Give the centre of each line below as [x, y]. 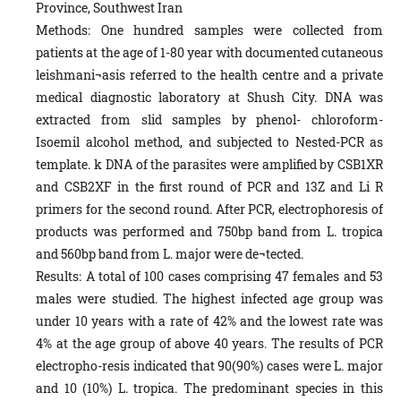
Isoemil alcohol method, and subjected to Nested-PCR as [209, 141]
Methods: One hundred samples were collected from [209, 30]
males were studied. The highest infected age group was [209, 298]
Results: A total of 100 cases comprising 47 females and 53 [209, 276]
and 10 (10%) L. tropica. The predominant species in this [209, 388]
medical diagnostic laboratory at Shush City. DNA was [209, 97]
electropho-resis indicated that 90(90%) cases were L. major [209, 365]
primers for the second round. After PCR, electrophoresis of [209, 209]
